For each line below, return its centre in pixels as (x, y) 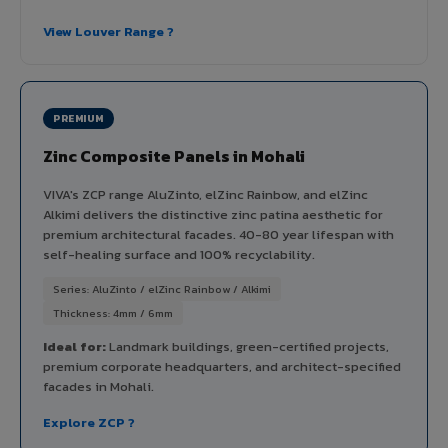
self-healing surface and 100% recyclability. (179, 254)
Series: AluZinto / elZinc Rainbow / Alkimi (162, 288)
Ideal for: (74, 346)
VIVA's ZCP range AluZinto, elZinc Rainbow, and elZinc (205, 194)
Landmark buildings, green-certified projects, (247, 346)
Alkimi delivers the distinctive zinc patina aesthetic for (213, 214)
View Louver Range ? (108, 31)
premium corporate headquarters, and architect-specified (222, 366)
